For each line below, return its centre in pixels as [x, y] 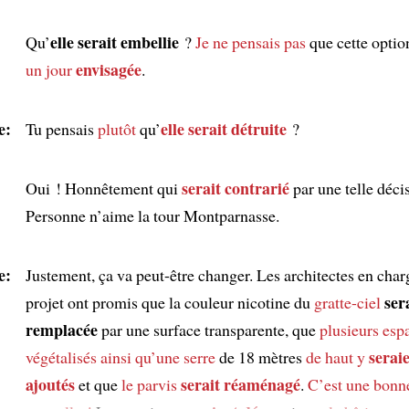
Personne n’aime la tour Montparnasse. [152, 215]
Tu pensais [61, 128]
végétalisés [61, 357]
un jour [50, 69]
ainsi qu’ [128, 357]
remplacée [61, 329]
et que [98, 384]
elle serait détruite [223, 128]
